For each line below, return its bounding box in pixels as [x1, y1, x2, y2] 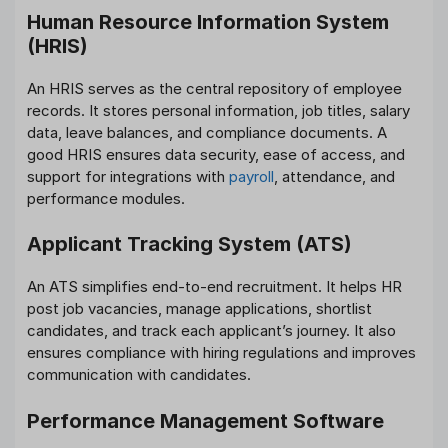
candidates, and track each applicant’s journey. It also [27, 321, 396, 341]
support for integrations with [27, 166, 229, 186]
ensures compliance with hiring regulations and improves [27, 343, 416, 363]
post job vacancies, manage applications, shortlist [27, 299, 372, 319]
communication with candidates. [27, 365, 251, 385]
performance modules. [27, 188, 185, 208]
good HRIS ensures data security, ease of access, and [27, 144, 405, 164]
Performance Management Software [27, 408, 384, 433]
